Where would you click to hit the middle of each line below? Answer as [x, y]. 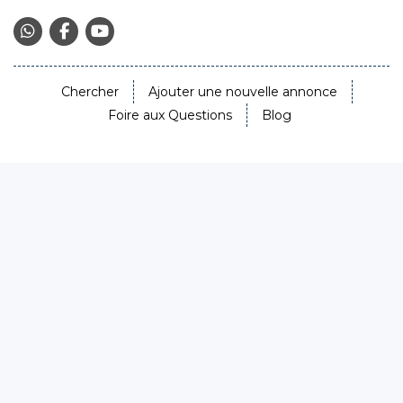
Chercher [90, 92]
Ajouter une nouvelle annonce [243, 92]
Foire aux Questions [170, 116]
